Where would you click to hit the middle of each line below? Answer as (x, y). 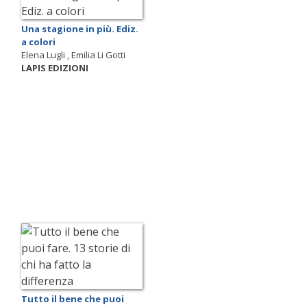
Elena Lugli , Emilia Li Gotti (73, 54)
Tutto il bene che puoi (73, 299)
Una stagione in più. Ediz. (80, 28)
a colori (38, 41)
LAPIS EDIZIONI (55, 67)
